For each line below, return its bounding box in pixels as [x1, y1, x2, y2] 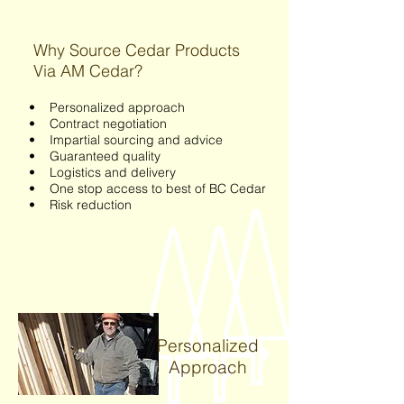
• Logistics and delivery [29, 164, 176, 180]
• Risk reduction [29, 197, 132, 213]
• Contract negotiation [29, 115, 167, 132]
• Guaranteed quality [29, 148, 161, 164]
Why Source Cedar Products [33, 40, 240, 60]
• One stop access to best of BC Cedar [29, 180, 266, 197]
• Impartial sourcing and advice [29, 132, 234, 148]
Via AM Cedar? [33, 60, 142, 81]
